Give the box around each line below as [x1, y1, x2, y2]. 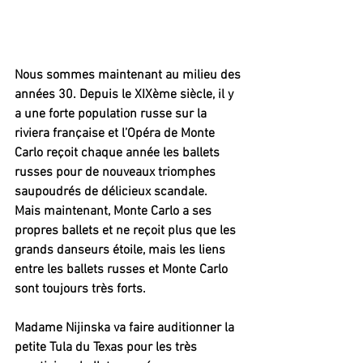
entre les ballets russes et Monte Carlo [15, 261, 231, 278]
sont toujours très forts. [15, 280, 146, 297]
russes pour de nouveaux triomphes [15, 164, 219, 181]
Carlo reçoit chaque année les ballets [15, 144, 223, 161]
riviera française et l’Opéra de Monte [15, 125, 218, 142]
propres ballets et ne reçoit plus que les [15, 222, 239, 239]
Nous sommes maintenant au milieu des [15, 66, 244, 83]
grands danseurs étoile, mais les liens [15, 241, 228, 258]
